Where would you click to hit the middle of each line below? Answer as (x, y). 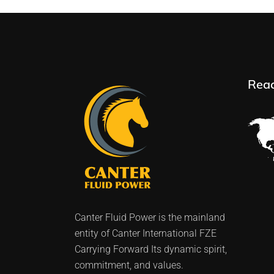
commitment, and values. (129, 265)
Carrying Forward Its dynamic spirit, (151, 249)
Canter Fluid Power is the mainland (150, 217)
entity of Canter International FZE (146, 233)
